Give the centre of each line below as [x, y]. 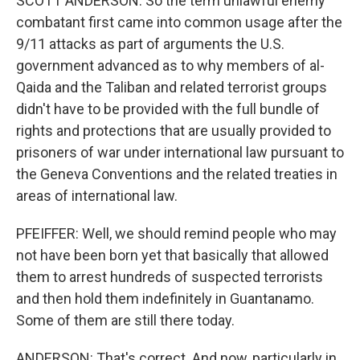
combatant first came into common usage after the [179, 22]
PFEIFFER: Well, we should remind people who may [176, 233]
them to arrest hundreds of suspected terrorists [170, 277]
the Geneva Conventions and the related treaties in [177, 174]
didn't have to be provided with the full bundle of [168, 109]
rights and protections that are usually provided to [174, 131]
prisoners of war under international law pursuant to [180, 152]
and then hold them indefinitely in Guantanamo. [165, 299]
